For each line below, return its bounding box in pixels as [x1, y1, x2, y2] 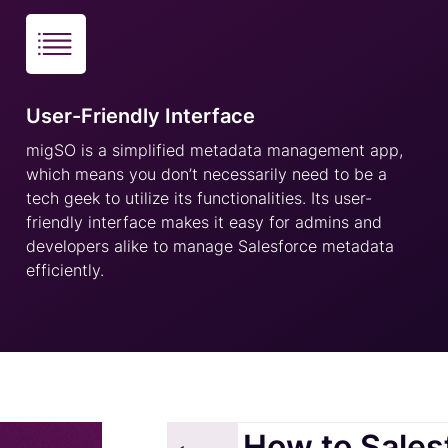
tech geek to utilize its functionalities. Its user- [25, 188, 372, 208]
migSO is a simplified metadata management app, [25, 140, 403, 160]
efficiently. [25, 260, 104, 280]
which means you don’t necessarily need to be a [25, 164, 387, 184]
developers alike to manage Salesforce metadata [25, 236, 394, 256]
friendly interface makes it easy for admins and [25, 212, 382, 232]
